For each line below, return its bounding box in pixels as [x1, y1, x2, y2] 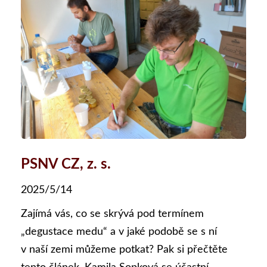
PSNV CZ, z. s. [21, 157, 111, 172]
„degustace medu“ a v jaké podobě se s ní [21, 226, 217, 238]
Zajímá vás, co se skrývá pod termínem [21, 209, 204, 220]
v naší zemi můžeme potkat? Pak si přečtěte [21, 244, 228, 256]
